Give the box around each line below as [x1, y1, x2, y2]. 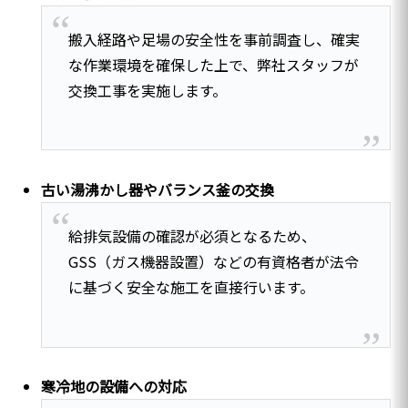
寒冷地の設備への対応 [41, 375, 188, 398]
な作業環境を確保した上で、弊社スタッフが [67, 54, 359, 76]
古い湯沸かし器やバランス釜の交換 [41, 178, 275, 201]
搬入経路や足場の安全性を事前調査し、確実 [67, 28, 360, 51]
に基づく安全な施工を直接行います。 [67, 276, 314, 299]
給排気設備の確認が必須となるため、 [67, 225, 316, 248]
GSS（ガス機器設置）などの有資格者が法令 [67, 250, 359, 273]
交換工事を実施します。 [67, 79, 227, 102]
